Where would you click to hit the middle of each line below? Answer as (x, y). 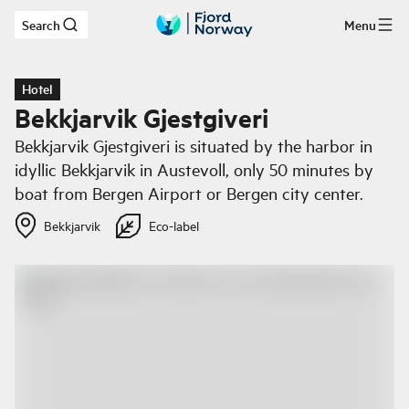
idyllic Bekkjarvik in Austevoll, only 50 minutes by (194, 169)
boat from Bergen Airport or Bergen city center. (189, 193)
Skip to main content (101, 31)
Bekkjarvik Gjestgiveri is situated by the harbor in (194, 146)
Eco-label (174, 225)
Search (41, 25)
